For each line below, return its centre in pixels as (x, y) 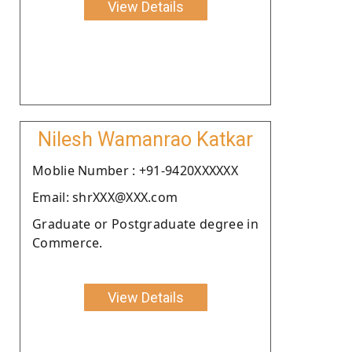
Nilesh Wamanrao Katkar (145, 139)
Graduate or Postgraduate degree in (145, 224)
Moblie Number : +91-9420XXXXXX (135, 170)
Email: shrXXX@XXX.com (105, 197)
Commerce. (68, 242)
